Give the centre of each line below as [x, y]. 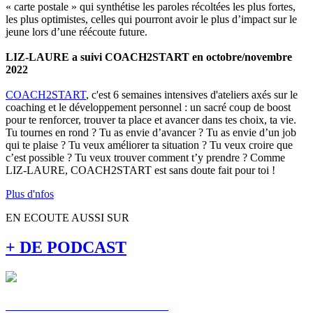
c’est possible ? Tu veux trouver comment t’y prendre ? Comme [145, 157]
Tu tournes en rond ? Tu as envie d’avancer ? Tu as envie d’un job [151, 132]
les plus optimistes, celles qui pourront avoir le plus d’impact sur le [151, 19]
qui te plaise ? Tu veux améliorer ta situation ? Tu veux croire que [149, 145]
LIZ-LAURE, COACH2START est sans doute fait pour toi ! [142, 170]
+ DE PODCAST [66, 247]
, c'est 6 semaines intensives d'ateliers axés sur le [192, 94]
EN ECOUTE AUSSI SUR [67, 217]
